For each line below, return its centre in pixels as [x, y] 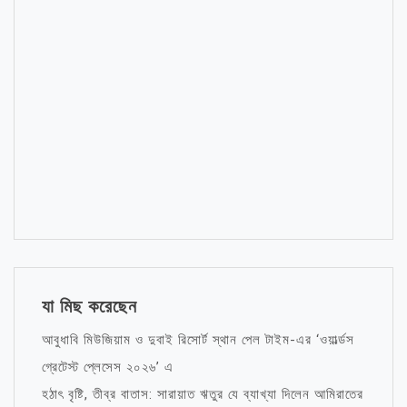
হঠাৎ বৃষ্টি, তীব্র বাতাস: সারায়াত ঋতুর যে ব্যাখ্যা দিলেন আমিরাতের [203, 394]
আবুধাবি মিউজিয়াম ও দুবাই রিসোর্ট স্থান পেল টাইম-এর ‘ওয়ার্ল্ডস [198, 340]
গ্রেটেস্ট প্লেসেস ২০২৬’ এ [108, 367]
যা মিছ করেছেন [89, 306]
